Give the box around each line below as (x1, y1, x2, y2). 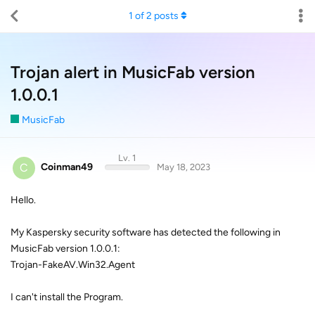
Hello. (11, 193, 36, 206)
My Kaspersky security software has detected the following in (11, 226, 281, 238)
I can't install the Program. (11, 290, 123, 303)
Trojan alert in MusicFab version (11, 62, 255, 82)
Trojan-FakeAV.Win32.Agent (11, 258, 135, 271)
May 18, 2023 (156, 162, 210, 172)
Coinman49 (41, 161, 93, 173)
